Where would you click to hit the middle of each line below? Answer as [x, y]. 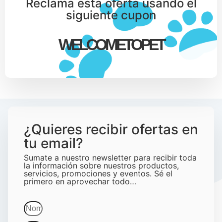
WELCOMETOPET [111, 45]
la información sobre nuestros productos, [101, 166]
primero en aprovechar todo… [80, 182]
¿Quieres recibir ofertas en [111, 130]
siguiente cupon [111, 15]
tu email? [54, 143]
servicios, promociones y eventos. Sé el [98, 174]
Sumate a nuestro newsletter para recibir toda [110, 158]
